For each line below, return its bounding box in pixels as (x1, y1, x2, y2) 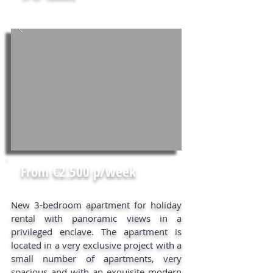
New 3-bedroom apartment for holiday (11, 199, 182, 211)
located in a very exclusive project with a (11, 239, 182, 251)
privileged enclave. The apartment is (11, 225, 182, 238)
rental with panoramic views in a (11, 212, 182, 224)
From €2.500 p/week (21, 161, 136, 181)
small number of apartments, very (11, 252, 182, 264)
